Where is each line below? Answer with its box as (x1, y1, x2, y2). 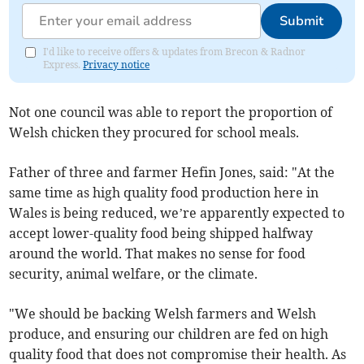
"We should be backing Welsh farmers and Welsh (9, 305, 317, 323)
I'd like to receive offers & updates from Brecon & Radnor (43, 45, 306, 58)
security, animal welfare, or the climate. (9, 266, 258, 283)
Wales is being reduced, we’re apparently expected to (9, 205, 345, 222)
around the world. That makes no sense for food (9, 245, 306, 262)
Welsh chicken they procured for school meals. (9, 124, 300, 141)
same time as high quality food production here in (9, 184, 319, 201)
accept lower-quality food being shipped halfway (9, 225, 314, 242)
